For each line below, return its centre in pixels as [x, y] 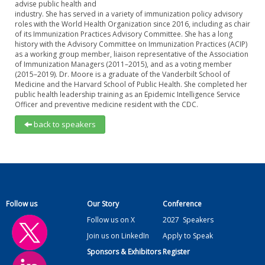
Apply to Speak [188, 236]
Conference [182, 204]
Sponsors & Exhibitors [124, 252]
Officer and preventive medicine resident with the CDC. [106, 104]
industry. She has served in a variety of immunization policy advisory [129, 14]
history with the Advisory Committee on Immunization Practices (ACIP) [131, 44]
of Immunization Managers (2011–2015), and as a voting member [123, 64]
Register [177, 252]
